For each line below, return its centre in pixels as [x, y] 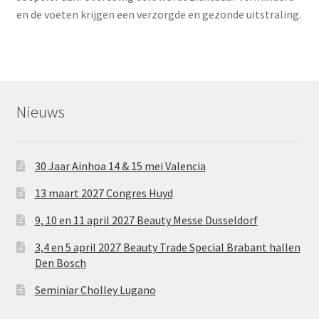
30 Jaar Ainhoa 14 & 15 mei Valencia [120, 166]
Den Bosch [60, 262]
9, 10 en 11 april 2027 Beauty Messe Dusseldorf [146, 220]
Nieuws [40, 112]
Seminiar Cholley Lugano [95, 289]
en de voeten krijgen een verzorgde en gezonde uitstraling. [158, 15]
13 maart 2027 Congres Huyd [104, 193]
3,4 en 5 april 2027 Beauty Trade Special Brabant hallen [167, 247]
